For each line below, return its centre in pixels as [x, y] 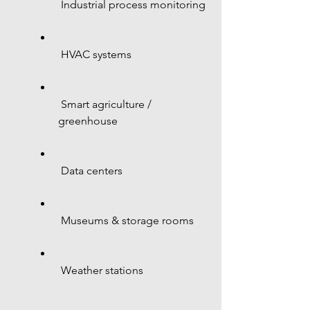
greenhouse [88, 121]
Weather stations [102, 270]
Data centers [92, 171]
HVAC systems [96, 54]
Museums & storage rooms [127, 220]
